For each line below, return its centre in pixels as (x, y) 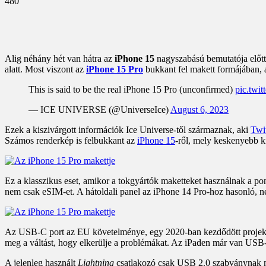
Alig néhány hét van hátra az (60, 58)
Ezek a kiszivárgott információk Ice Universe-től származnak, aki (128, 129)
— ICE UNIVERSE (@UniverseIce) (99, 109)
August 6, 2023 (199, 109)
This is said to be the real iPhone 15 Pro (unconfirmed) (132, 89)
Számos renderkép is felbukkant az (71, 140)
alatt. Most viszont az (45, 69)
